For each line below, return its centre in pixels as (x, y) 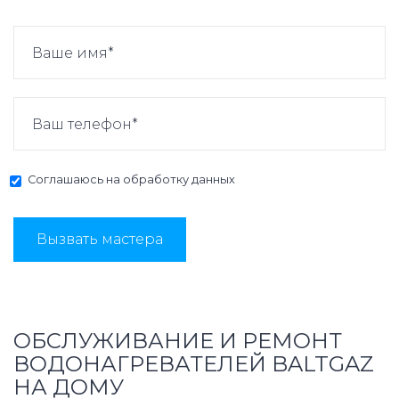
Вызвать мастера (100, 240)
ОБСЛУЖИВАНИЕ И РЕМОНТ (178, 341)
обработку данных (179, 180)
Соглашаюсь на (75, 180)
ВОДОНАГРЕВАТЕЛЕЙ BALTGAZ (194, 364)
